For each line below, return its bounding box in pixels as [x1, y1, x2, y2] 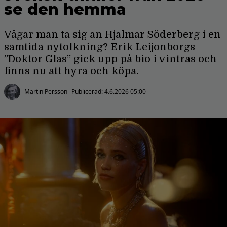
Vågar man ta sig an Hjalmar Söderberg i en [4, 29, 221, 41]
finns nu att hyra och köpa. [4, 65, 138, 77]
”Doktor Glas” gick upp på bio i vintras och [4, 53, 217, 65]
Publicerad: [71, 87, 104, 96]
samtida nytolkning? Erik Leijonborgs [4, 41, 195, 53]
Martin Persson [24, 87, 67, 96]
